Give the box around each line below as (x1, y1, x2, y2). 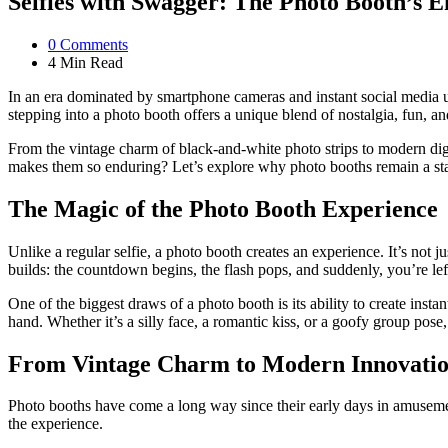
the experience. (8, 415, 103, 433)
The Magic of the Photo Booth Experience (8, 195, 438, 222)
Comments (56, 35, 128, 53)
